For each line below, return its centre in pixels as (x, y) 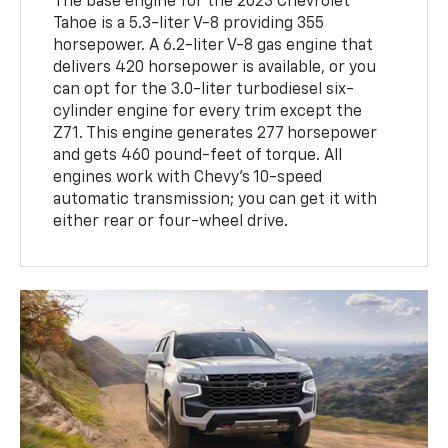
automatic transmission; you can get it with (215, 200)
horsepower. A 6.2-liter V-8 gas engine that (213, 46)
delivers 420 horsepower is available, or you (215, 68)
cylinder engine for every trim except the (208, 112)
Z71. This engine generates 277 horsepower (215, 134)
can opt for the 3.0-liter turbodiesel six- (204, 90)
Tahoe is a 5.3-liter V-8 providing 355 (189, 24)
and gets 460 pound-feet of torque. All (198, 156)
